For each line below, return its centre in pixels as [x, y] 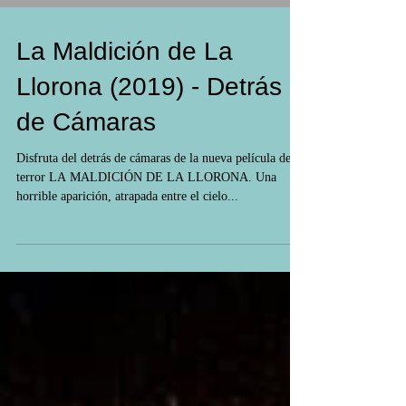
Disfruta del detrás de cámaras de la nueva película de [154, 158]
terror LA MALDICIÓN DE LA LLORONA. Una [146, 177]
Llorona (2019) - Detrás [149, 87]
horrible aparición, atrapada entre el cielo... [127, 196]
